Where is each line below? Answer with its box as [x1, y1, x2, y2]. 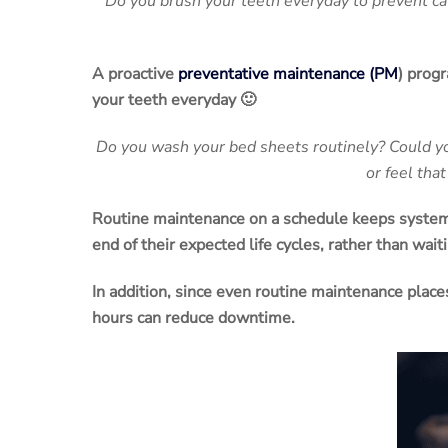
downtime [218, 307, 291, 330]
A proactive [92, 62, 178, 85]
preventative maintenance [178, 62, 365, 85]
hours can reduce [92, 307, 218, 330]
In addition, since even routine [92, 281, 311, 304]
